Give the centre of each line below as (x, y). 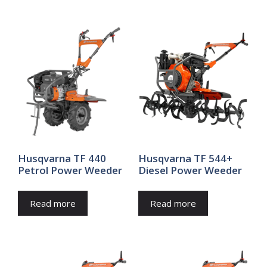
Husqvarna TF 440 (62, 159)
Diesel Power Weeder (190, 170)
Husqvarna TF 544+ (185, 159)
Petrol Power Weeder (70, 170)
